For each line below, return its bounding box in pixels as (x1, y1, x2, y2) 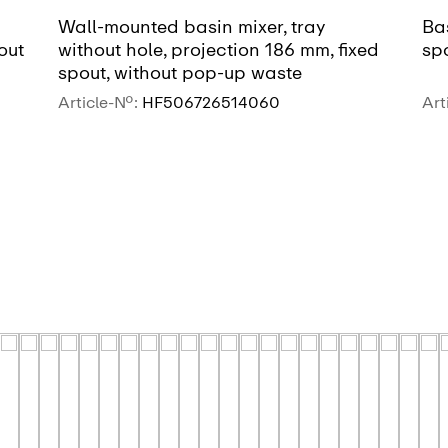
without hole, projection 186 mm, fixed (58, 39, 379, 62)
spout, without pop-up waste (58, 62, 302, 85)
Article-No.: (58, 93, 142, 113)
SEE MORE (169, 157, 255, 177)
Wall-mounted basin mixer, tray (58, 16, 325, 39)
